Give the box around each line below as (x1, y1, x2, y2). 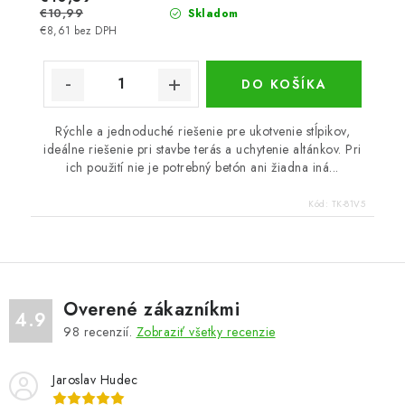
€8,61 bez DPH (40, 23, 118, 38)
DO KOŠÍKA (240, 74, 327, 93)
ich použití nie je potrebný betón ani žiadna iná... (66, 157, 339, 176)
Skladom (184, 5, 239, 22)
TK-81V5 (331, 196, 365, 211)
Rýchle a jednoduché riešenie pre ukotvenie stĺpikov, (55, 121, 350, 140)
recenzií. (80, 322, 137, 341)
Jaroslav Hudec (52, 370, 137, 389)
